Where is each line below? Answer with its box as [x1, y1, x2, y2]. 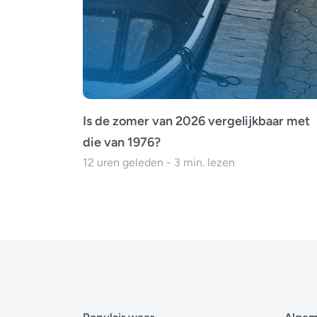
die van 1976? [83, 134, 161, 151]
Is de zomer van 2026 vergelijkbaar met [83, 113, 310, 129]
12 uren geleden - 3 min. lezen [83, 156, 235, 170]
